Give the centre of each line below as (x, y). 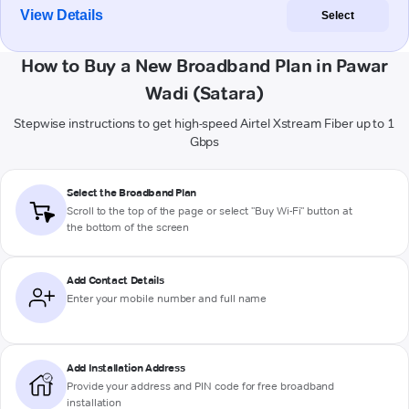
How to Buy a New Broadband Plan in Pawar (204, 66)
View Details (62, 16)
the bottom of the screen (128, 227)
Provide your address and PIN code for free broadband (201, 386)
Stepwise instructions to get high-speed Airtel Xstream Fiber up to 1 (204, 124)
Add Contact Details (115, 280)
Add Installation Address (126, 368)
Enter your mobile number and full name (167, 299)
